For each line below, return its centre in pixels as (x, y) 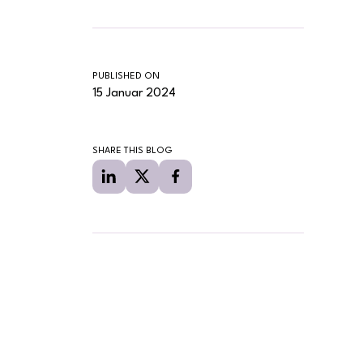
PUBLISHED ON (126, 76)
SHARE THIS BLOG (132, 151)
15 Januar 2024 (134, 93)
